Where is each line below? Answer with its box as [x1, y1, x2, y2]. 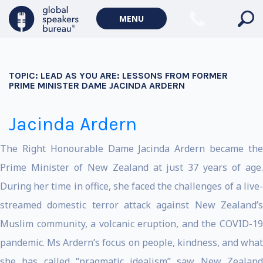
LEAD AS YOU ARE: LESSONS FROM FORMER [41, 70, 228, 81]
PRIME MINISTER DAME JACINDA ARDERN [9, 80, 185, 91]
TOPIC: [9, 70, 41, 81]
